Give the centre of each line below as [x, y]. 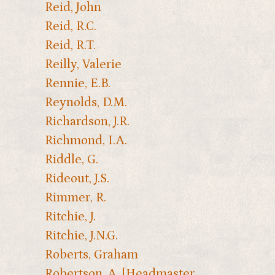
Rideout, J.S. [77, 178]
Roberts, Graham [91, 254]
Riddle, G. [71, 159]
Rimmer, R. [75, 197]
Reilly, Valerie [83, 64]
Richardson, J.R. [87, 121]
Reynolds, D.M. [86, 102]
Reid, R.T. [70, 45]
